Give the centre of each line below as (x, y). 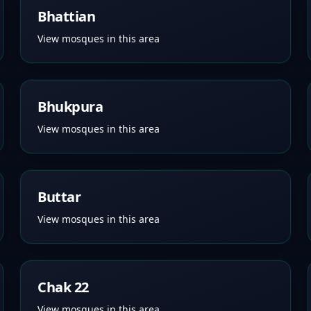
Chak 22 (63, 287)
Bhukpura (70, 107)
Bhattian (67, 16)
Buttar (59, 197)
